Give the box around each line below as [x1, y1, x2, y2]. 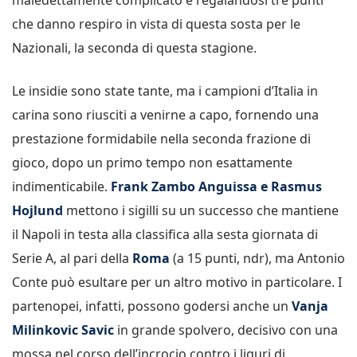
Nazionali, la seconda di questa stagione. [12, 38, 257, 57]
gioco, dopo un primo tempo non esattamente [12, 153, 292, 171]
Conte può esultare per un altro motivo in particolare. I [12, 273, 342, 291]
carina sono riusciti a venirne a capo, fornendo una [12, 105, 319, 124]
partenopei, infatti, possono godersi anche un [12, 296, 292, 315]
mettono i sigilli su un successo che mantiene [63, 201, 339, 219]
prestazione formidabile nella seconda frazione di [12, 129, 311, 147]
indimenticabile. [12, 177, 111, 195]
